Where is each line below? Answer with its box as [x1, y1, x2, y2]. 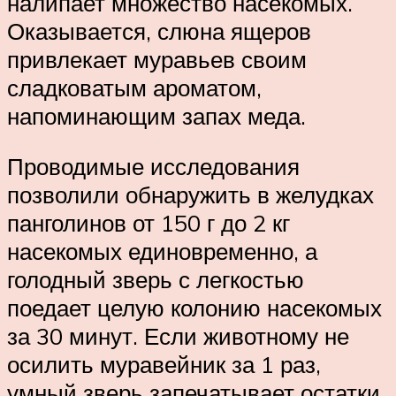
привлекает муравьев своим [7, 44, 307, 73]
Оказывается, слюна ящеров [7, 16, 311, 45]
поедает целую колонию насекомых [7, 293, 382, 323]
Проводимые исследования [7, 152, 300, 181]
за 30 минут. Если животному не [7, 322, 349, 351]
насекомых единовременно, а [7, 237, 317, 266]
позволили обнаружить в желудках [7, 180, 374, 209]
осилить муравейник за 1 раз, [7, 350, 321, 379]
